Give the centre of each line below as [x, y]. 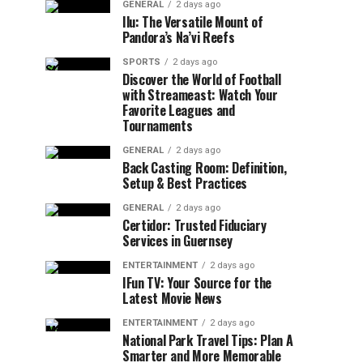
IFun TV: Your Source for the [197, 283]
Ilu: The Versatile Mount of [193, 22]
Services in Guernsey [177, 241]
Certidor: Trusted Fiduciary [194, 225]
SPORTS [141, 62]
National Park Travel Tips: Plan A [208, 340]
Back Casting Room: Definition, [205, 168]
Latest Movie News [172, 298]
